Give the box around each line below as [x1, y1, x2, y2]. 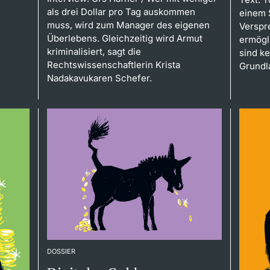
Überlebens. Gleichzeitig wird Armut [46, 33, 202, 45]
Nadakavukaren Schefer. [46, 72, 152, 84]
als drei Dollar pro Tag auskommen [46, 6, 195, 18]
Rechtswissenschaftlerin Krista [46, 59, 180, 71]
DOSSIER [46, 246, 75, 256]
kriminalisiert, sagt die [46, 46, 141, 58]
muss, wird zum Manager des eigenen [46, 19, 210, 31]
